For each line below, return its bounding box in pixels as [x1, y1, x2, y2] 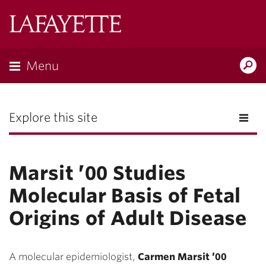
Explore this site [9, 110, 97, 125]
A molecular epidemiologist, [9, 251, 138, 262]
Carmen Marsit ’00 [138, 251, 227, 262]
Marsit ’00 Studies [9, 161, 186, 185]
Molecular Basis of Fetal [9, 184, 241, 207]
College [121, 35, 154, 46]
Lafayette [121, 17, 163, 28]
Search [173, 59, 204, 70]
